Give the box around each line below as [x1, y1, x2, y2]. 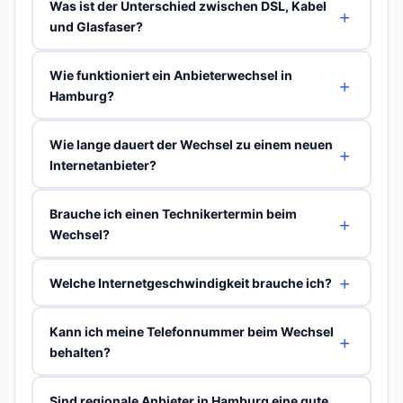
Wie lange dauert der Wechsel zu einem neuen [49, 136, 333, 152]
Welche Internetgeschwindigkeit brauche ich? [49, 274, 332, 291]
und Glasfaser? [49, 18, 143, 34]
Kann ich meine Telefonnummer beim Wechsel [49, 323, 334, 339]
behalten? [49, 344, 111, 360]
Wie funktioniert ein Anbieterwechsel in [49, 67, 292, 83]
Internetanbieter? [49, 157, 157, 173]
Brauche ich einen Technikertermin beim [49, 205, 297, 221]
